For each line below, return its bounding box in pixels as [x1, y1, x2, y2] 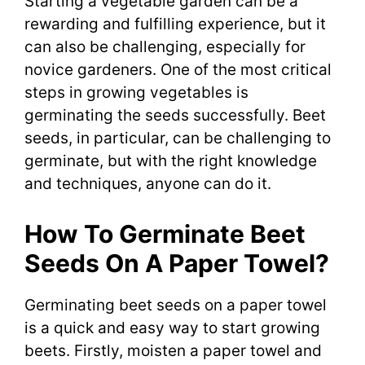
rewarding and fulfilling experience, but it [24, 15, 326, 34]
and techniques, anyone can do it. [24, 174, 271, 194]
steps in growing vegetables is [24, 83, 248, 103]
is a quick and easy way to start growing [24, 318, 320, 337]
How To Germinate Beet [24, 218, 306, 248]
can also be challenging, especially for [24, 37, 306, 57]
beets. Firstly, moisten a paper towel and [24, 341, 322, 360]
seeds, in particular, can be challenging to [24, 129, 331, 148]
